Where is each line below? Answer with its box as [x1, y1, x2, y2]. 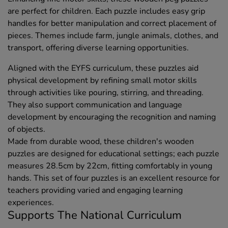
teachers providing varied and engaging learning [8, 185, 183, 196]
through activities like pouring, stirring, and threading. [8, 87, 204, 99]
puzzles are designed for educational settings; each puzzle [8, 148, 219, 160]
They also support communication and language [8, 99, 182, 111]
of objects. [8, 124, 45, 135]
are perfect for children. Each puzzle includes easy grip [8, 6, 205, 17]
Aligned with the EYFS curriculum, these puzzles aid [8, 63, 198, 74]
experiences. [8, 197, 54, 209]
